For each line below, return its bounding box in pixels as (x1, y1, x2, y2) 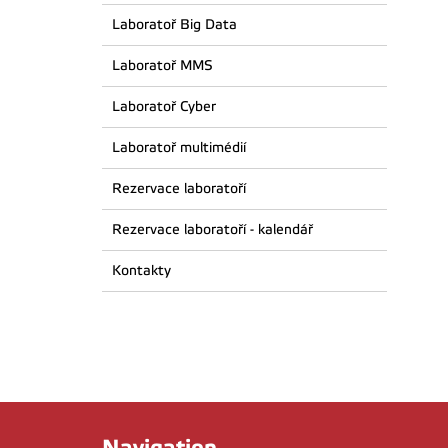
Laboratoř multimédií (112, 140, 246, 156)
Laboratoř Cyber (112, 99, 216, 115)
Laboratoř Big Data (112, 17, 237, 33)
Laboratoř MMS (112, 58, 213, 74)
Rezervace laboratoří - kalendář (112, 222, 313, 238)
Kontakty (112, 263, 171, 279)
